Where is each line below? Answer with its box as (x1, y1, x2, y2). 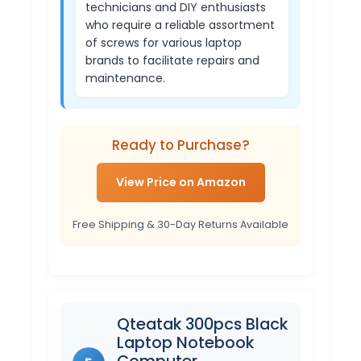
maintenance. (85, 70, 165, 87)
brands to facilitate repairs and (85, 52, 259, 69)
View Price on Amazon (115, 174, 246, 191)
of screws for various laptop (85, 35, 242, 52)
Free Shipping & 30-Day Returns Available (73, 217, 288, 231)
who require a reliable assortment (85, 17, 275, 34)
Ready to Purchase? (111, 135, 250, 156)
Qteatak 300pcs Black (117, 312, 288, 335)
